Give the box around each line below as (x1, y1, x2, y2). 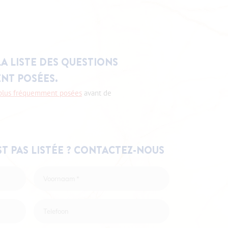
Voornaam (43, 175, 76, 183)
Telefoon (43, 207, 69, 215)
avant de (81, 88, 111, 98)
